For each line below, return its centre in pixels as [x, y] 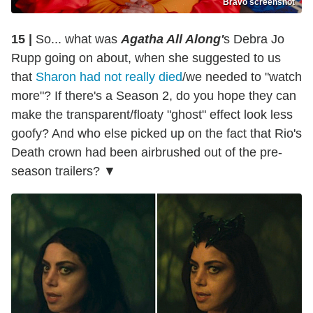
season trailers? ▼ [64, 171]
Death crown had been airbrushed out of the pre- [147, 152]
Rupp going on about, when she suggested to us [146, 58]
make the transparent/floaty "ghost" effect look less [152, 114]
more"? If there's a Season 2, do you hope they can [154, 95]
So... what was [77, 39]
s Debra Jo [254, 39]
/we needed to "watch [242, 77]
